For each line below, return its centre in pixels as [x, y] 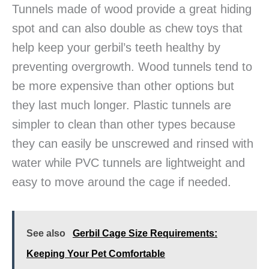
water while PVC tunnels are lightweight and [128, 163]
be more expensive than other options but [123, 86]
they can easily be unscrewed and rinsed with [133, 144]
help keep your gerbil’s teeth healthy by [116, 48]
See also [46, 234]
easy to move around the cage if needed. [122, 182]
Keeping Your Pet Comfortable [96, 254]
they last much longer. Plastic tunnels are [122, 105]
